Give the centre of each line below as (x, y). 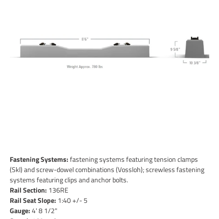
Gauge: (20, 211)
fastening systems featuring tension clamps (133, 159)
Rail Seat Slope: (33, 200)
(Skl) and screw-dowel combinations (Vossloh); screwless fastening (107, 170)
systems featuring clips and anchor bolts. (69, 180)
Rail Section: (28, 190)
